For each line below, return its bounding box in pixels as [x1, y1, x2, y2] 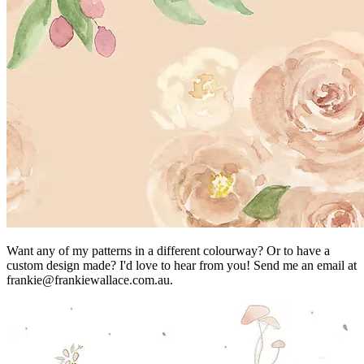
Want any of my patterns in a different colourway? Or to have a [6, 243, 330, 258]
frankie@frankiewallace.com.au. [6, 272, 173, 287]
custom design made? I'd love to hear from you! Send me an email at [6, 258, 357, 272]
